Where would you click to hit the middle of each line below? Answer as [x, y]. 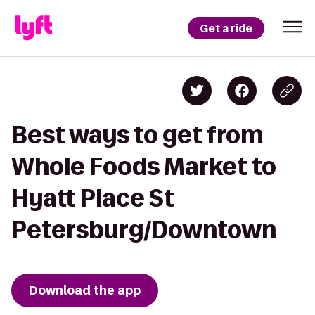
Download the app [85, 290]
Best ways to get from [137, 135]
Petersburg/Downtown [144, 230]
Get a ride [226, 28]
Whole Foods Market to [144, 166]
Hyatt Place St [93, 198]
